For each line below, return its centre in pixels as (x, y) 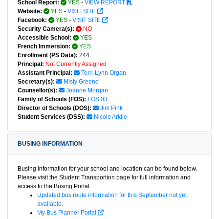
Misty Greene (80, 82)
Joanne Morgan (86, 91)
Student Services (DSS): (51, 117)
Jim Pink (111, 108)
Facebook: (32, 20)
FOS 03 (98, 99)
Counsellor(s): (37, 91)
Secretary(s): (36, 82)
